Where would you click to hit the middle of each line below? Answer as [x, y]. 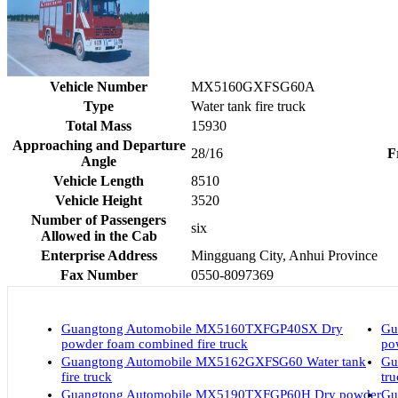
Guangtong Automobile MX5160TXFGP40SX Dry [202, 328]
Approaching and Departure [99, 145]
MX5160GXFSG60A [253, 86]
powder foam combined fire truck [155, 343]
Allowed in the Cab [99, 235]
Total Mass [99, 125]
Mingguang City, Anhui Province [284, 255]
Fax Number [99, 275]
